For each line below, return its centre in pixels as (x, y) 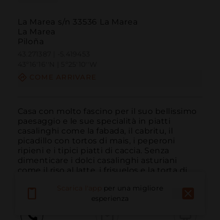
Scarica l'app (79, 188)
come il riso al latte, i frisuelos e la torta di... (105, 170)
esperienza (110, 199)
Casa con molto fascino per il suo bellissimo (107, 111)
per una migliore (134, 188)
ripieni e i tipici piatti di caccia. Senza (93, 150)
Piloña (31, 42)
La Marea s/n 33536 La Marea (78, 22)
